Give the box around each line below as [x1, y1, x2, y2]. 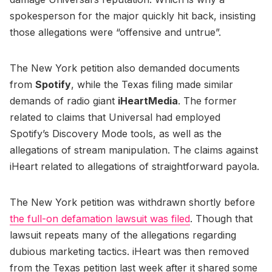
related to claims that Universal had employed [10, 110, 220, 123]
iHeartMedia [118, 94, 178, 107]
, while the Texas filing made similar [71, 78, 233, 90]
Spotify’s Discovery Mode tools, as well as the [10, 127, 222, 140]
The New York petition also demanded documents [10, 61, 240, 74]
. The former [178, 94, 237, 107]
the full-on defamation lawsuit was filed [10, 212, 190, 225]
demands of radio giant [10, 94, 118, 107]
